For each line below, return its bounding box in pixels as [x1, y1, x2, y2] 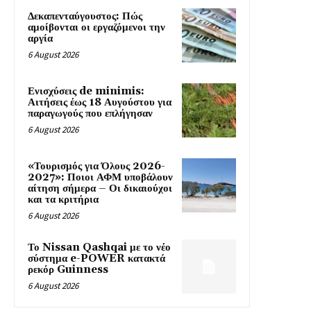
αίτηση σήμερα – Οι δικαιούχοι [28, 182, 172, 196]
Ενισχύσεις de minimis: [28, 85, 144, 99]
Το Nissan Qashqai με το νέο [28, 241, 171, 255]
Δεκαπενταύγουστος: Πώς [28, 10, 142, 24]
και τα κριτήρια [28, 193, 99, 207]
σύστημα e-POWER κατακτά [28, 252, 165, 266]
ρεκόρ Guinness [28, 263, 108, 277]
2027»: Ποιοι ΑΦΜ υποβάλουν [28, 171, 173, 185]
